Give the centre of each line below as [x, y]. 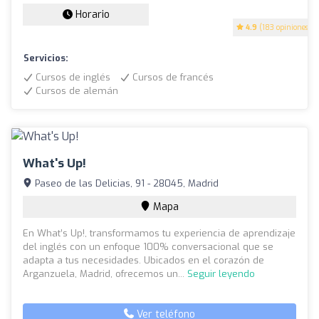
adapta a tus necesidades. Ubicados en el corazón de [143, 260]
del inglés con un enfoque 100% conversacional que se [148, 246]
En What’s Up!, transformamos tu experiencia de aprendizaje [159, 233]
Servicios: [46, 58]
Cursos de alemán [75, 90]
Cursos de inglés [72, 77]
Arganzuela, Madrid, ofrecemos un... [105, 273]
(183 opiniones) [284, 27]
